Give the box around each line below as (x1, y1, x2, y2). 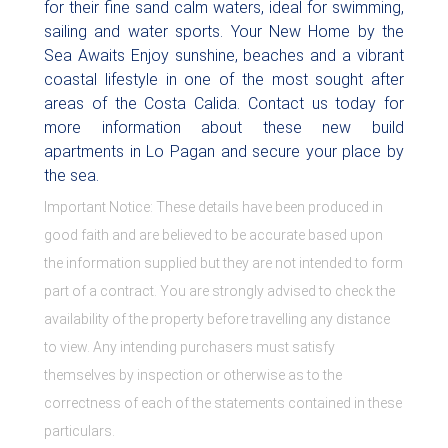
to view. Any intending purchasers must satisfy (44, 339, 335, 355)
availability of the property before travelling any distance (44, 311, 390, 327)
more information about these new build (44, 118, 404, 137)
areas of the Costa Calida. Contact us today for (44, 94, 404, 113)
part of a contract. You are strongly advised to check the (44, 283, 395, 299)
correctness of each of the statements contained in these (44, 395, 402, 411)
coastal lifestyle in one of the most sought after (44, 70, 404, 89)
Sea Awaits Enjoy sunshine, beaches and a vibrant (44, 46, 404, 65)
